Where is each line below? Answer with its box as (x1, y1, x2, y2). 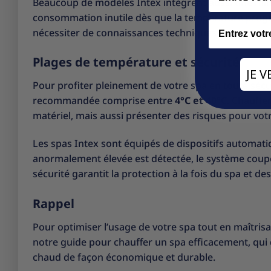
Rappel (33, 195, 74, 212)
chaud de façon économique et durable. (33, 250, 215, 264)
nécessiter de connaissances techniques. (33, 25, 219, 39)
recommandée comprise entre (33, 94, 175, 108)
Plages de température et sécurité (33, 54, 240, 71)
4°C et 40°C (175, 94, 227, 108)
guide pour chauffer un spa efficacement (60, 235, 248, 249)
